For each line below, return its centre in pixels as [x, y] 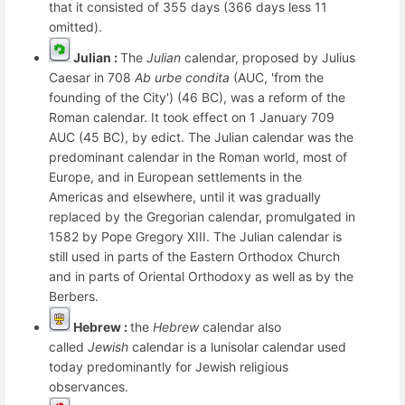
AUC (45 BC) [87, 137]
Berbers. [74, 296]
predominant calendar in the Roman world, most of [198, 156]
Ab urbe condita [182, 77]
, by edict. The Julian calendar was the [239, 137]
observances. [89, 386]
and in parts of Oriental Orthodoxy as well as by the [201, 276]
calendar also [240, 326]
